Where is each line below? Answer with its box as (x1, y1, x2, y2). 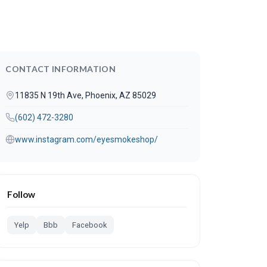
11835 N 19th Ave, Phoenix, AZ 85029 (15, 91, 157, 100)
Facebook (72, 221, 107, 229)
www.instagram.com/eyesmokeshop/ (15, 135, 159, 144)
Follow (7, 189, 36, 200)
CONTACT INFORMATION (5, 64, 116, 74)
